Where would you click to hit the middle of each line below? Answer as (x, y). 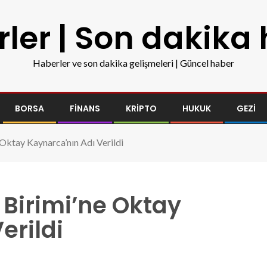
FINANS (85, 108)
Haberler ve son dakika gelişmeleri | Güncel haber (133, 63)
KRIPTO (141, 108)
